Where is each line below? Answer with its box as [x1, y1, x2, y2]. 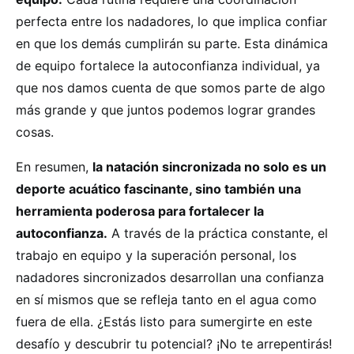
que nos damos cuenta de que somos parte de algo [16, 80, 326, 96]
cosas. [16, 124, 54, 140]
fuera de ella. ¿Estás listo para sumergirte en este [16, 314, 312, 330]
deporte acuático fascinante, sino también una [16, 181, 301, 197]
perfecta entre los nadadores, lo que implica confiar [16, 13, 327, 29]
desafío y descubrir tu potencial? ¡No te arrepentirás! [16, 336, 332, 352]
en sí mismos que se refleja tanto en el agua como [16, 292, 317, 307]
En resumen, [16, 159, 92, 175]
